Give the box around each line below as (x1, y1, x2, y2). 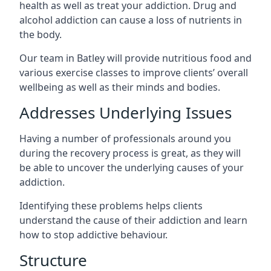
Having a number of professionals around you (19, 132, 231, 145)
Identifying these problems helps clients (19, 199, 203, 212)
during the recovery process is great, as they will (19, 146, 241, 160)
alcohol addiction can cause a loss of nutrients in (19, 13, 242, 27)
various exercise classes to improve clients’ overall (19, 66, 248, 79)
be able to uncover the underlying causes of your (19, 161, 244, 174)
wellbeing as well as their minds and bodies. (19, 80, 220, 94)
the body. (19, 28, 62, 41)
